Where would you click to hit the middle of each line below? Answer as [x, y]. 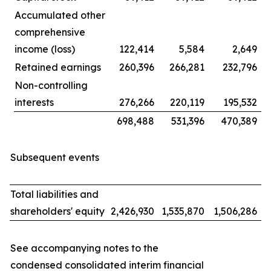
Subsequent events [55, 157]
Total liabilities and [54, 194]
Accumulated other [60, 15]
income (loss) [45, 49]
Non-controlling [51, 85]
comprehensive [50, 32]
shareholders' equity [57, 211]
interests [34, 102]
